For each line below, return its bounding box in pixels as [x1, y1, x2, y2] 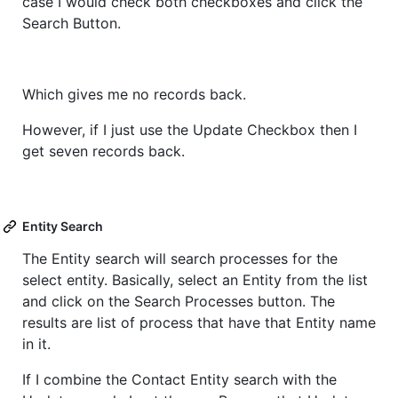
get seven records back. [22, 142, 185, 161]
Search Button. [22, 14, 121, 33]
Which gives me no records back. [22, 85, 246, 104]
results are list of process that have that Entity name [22, 314, 376, 332]
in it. [22, 335, 51, 354]
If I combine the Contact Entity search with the [22, 370, 337, 389]
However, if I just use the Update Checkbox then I [22, 121, 357, 139]
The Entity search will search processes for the [22, 250, 338, 268]
